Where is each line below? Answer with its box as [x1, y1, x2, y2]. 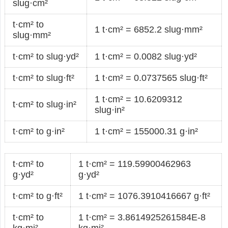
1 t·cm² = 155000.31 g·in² [95, 126, 198, 136]
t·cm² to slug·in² [13, 99, 77, 109]
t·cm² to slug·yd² [13, 51, 79, 62]
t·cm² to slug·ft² [13, 72, 75, 83]
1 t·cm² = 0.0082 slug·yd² [95, 51, 197, 62]
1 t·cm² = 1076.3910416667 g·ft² [78, 190, 211, 201]
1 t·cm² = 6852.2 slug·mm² [95, 24, 203, 35]
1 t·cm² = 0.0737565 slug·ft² [95, 72, 208, 83]
